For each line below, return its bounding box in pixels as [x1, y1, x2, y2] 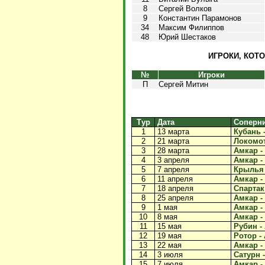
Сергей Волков [159, 4, 212, 13]
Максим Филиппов [159, 23, 224, 32]
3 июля [155, 250, 183, 259]
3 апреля [155, 156, 189, 164]
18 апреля [155, 184, 193, 193]
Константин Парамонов [159, 14, 241, 22]
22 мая [155, 241, 182, 250]
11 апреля [155, 174, 193, 183]
